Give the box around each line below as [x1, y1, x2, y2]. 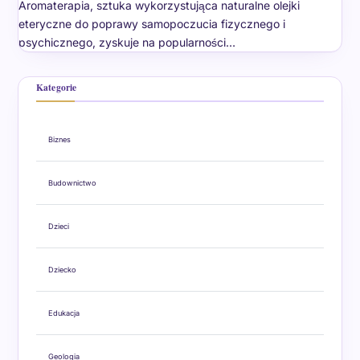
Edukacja [47, 308, 80, 317]
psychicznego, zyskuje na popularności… [18, 35, 235, 49]
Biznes [47, 134, 71, 144]
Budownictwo [47, 178, 96, 187]
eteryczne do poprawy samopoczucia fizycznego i [18, 16, 285, 31]
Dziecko [47, 264, 76, 274]
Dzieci [47, 221, 69, 231]
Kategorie [35, 80, 77, 94]
